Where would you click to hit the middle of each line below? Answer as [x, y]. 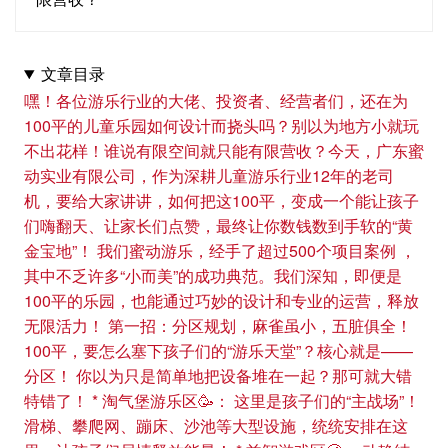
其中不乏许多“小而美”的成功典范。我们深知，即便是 [213, 275]
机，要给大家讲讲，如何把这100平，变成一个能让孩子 [221, 200]
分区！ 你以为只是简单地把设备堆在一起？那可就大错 [218, 375]
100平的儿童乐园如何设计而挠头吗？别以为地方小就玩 [221, 125]
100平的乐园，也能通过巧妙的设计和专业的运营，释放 [221, 300]
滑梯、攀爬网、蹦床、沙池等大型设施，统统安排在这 [216, 425]
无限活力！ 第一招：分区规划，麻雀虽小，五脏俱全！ [218, 325]
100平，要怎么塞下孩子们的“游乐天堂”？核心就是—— [218, 350]
